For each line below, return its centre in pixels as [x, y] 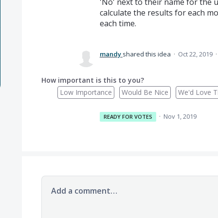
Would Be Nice [145, 92]
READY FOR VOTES [128, 116]
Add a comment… [84, 191]
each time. [118, 23]
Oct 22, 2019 [195, 54]
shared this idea [147, 54]
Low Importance [86, 92]
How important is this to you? [92, 80]
